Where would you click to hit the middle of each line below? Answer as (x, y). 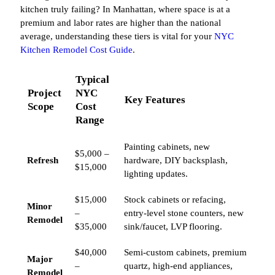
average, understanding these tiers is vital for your (117, 37)
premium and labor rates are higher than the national (121, 23)
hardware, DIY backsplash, (176, 161)
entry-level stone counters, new (184, 213)
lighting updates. (156, 174)
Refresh (43, 161)
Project (45, 93)
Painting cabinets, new (167, 147)
